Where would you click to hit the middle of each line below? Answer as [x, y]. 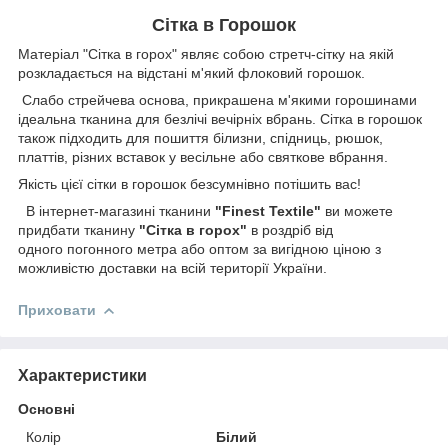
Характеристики [82, 375]
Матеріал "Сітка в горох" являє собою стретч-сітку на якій [206, 53]
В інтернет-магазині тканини [116, 210]
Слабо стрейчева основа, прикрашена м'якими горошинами [217, 99]
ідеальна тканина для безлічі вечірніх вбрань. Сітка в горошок [220, 118]
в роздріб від [290, 229]
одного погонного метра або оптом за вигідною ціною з [199, 248]
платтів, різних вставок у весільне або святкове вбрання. [203, 156]
